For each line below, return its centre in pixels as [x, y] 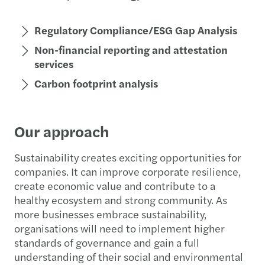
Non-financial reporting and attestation [131, 50]
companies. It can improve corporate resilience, [127, 172]
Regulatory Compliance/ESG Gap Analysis [136, 30]
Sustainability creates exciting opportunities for [128, 157]
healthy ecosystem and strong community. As [121, 200]
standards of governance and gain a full [107, 243]
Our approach [62, 131]
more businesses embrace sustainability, [110, 214]
